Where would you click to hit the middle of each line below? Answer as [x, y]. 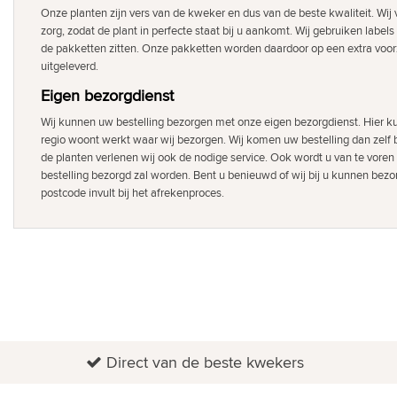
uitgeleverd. [70, 66]
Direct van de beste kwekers [205, 362]
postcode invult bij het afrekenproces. [132, 193]
